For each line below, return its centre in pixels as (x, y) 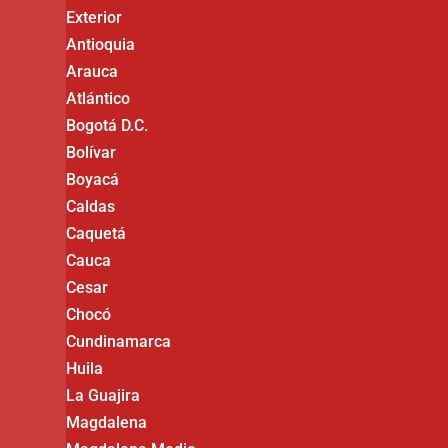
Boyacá (93, 179)
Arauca (92, 71)
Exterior (94, 17)
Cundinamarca (119, 341)
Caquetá (96, 233)
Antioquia (101, 44)
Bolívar (91, 152)
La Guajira (103, 395)
